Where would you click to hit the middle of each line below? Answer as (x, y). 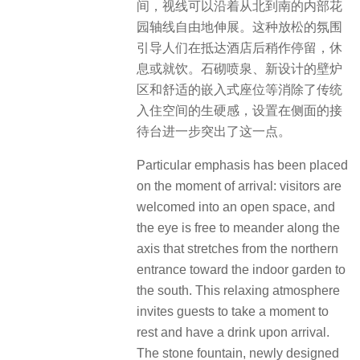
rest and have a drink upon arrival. (233, 332)
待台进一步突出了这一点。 (214, 131)
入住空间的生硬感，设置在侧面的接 (239, 110)
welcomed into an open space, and (236, 207)
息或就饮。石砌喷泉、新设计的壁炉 (239, 68)
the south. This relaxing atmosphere (238, 290)
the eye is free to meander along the (238, 227)
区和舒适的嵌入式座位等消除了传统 (239, 89)
